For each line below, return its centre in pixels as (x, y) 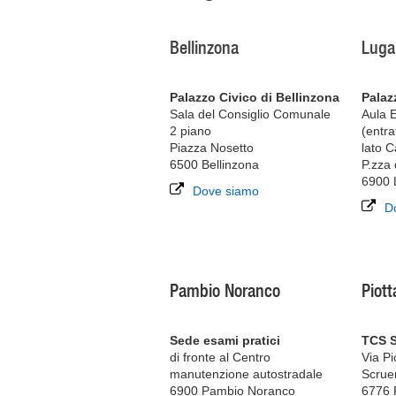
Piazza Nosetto (212, 148)
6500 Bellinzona (214, 164)
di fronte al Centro (220, 357)
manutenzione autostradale (246, 374)
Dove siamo (226, 191)
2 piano (190, 131)
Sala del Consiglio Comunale (250, 114)
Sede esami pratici (225, 340)
